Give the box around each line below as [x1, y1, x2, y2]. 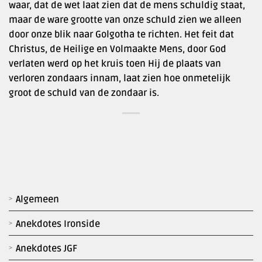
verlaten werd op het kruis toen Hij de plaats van [9, 57, 221, 70]
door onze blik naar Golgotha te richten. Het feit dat [9, 28, 234, 40]
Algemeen [16, 194, 59, 206]
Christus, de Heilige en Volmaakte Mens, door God [9, 43, 226, 55]
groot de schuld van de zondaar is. [9, 87, 159, 99]
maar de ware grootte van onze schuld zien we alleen [9, 13, 242, 26]
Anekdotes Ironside [16, 218, 100, 230]
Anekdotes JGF [16, 243, 77, 255]
